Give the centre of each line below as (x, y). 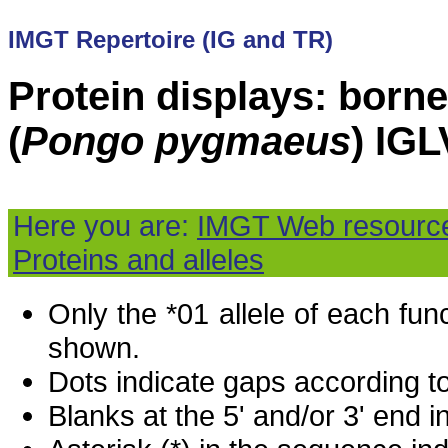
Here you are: (105, 226)
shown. (94, 348)
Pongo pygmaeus (186, 141)
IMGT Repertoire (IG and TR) (170, 40)
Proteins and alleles (138, 260)
